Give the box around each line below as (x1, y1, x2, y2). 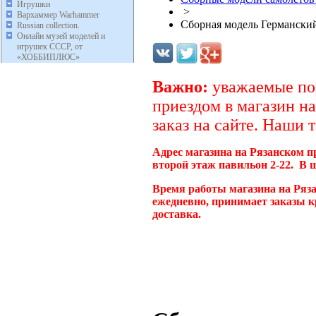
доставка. (152, 207, 207, 220)
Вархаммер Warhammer (17, 9, 99, 20)
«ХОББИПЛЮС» (17, 51, 80, 62)
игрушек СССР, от (17, 41, 83, 51)
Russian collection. (17, 20, 80, 30)
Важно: (152, 77, 208, 96)
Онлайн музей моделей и (17, 30, 105, 41)
